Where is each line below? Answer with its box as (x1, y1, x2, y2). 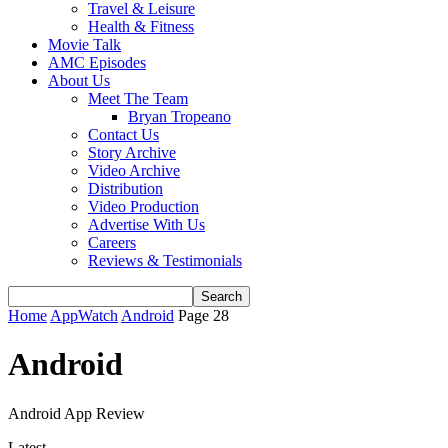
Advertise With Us (88, 216, 205, 233)
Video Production (88, 198, 199, 215)
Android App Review (8, 404, 145, 422)
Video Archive (88, 162, 180, 179)
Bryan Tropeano (128, 108, 231, 125)
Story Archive (88, 144, 176, 161)
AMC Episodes (48, 54, 146, 71)
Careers (88, 234, 136, 251)
